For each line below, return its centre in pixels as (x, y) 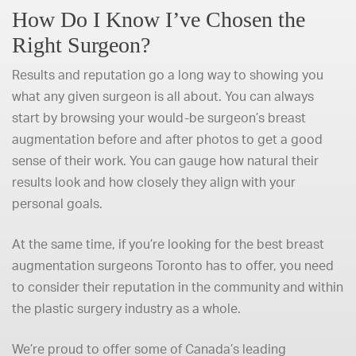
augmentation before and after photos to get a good (167, 139)
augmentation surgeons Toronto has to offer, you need (173, 265)
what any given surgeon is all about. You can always (163, 96)
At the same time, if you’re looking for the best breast (168, 244)
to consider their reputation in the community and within (178, 287)
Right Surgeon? (81, 45)
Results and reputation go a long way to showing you (168, 75)
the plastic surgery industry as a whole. (126, 308)
